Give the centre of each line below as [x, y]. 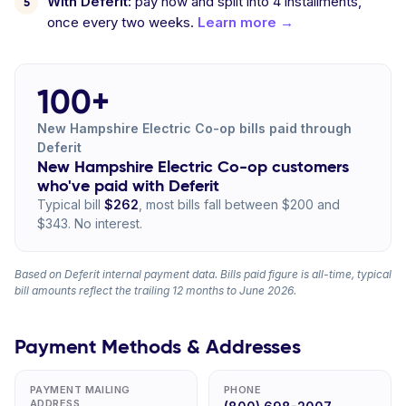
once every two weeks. [122, 22]
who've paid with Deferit [128, 185]
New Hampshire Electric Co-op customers [193, 166]
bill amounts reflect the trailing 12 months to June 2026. [155, 290]
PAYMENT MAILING [80, 390]
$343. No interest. [90, 223]
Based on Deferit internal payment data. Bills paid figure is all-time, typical [203, 274]
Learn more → [246, 22]
